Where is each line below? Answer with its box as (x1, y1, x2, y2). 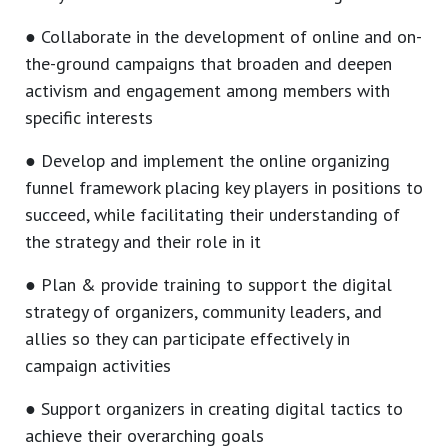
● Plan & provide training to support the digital (25, 273, 392, 297)
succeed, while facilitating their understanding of (25, 203, 400, 227)
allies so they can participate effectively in (25, 327, 350, 351)
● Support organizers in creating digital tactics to (25, 397, 403, 421)
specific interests (25, 106, 153, 130)
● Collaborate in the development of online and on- (25, 25, 422, 49)
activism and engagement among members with (25, 79, 390, 103)
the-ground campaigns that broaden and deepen (25, 52, 392, 76)
